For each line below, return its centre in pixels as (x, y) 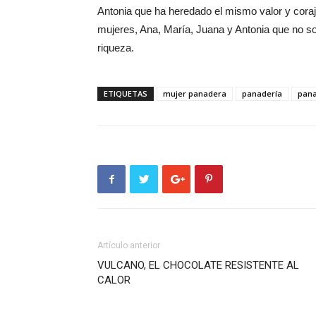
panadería (262, 93)
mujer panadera (195, 93)
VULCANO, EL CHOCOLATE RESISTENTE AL (198, 265)
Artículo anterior (129, 245)
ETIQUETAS (126, 93)
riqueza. (116, 48)
